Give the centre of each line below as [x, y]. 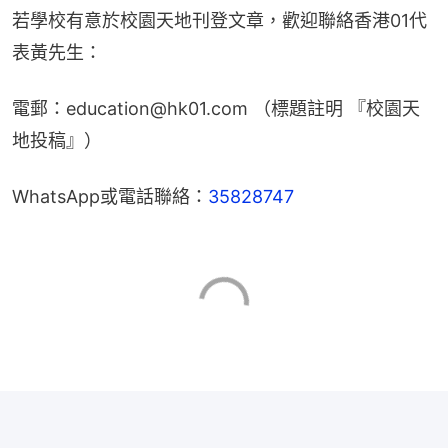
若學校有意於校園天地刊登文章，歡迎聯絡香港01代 [219, 20]
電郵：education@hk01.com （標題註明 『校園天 [216, 108]
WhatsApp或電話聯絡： [110, 196]
